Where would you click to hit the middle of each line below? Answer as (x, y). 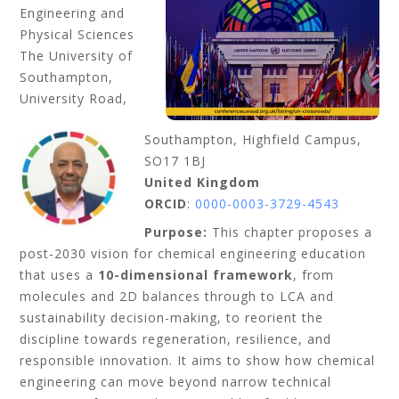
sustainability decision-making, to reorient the (172, 318)
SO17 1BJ (175, 161)
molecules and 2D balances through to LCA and (177, 296)
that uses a (59, 275)
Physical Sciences (77, 34)
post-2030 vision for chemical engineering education (193, 253)
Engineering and (73, 13)
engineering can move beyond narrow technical (176, 382)
